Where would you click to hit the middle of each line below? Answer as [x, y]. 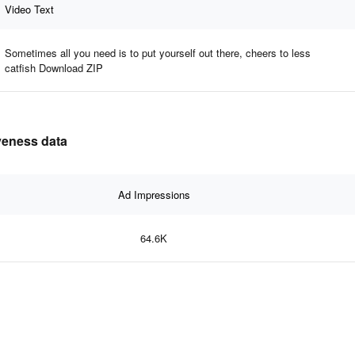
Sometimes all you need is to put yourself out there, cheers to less [158, 52]
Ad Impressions [154, 194]
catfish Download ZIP [54, 67]
